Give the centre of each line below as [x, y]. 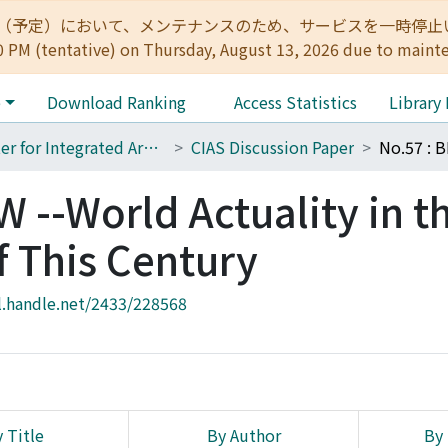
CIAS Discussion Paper [272, 147]
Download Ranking [116, 102]
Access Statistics [295, 102]
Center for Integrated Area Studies [151, 147]
